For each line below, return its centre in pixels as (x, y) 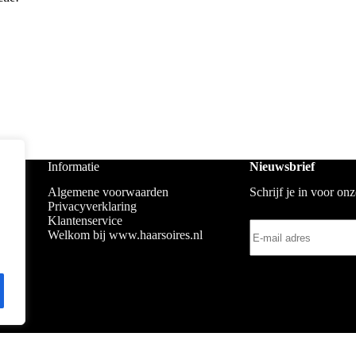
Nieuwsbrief (282, 166)
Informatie (73, 166)
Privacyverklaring (92, 207)
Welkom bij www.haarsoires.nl (125, 235)
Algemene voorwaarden (108, 192)
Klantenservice (85, 221)
